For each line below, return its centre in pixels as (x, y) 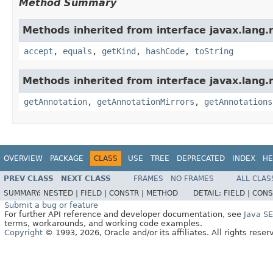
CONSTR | (128, 193)
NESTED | (62, 193)
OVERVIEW (23, 158)
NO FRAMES (192, 179)
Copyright (23, 233)
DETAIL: (208, 193)
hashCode (165, 51)
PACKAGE (67, 158)
